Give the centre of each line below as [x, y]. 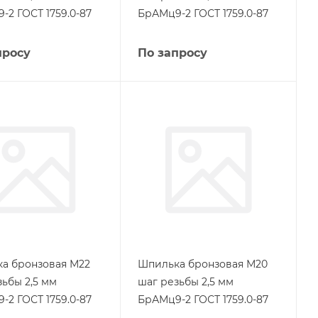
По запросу [172, 53]
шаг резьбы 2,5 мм [185, 281]
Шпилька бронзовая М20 [202, 264]
